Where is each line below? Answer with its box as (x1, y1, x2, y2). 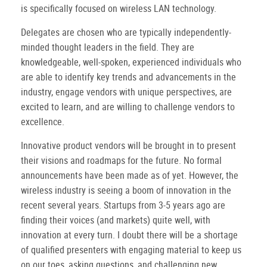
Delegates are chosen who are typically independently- (21, 26, 231, 39)
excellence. (21, 115, 64, 128)
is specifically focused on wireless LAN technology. (21, 2, 216, 15)
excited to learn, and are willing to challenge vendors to (21, 100, 235, 113)
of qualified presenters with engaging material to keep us (21, 243, 241, 256)
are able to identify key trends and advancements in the (21, 70, 236, 83)
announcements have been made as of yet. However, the (21, 169, 238, 182)
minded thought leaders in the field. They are (21, 41, 194, 54)
